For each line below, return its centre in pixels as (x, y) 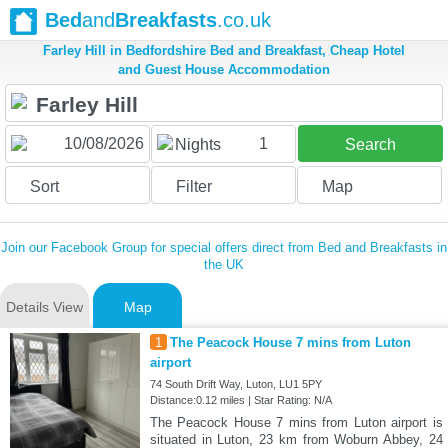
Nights (197, 145)
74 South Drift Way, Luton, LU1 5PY (235, 384)
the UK (224, 265)
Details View (44, 307)
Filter (193, 187)
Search (370, 145)
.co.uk (244, 20)
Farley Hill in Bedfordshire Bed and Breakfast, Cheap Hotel (224, 51)
